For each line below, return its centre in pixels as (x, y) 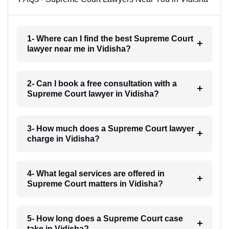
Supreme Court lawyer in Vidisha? (93, 94)
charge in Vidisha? (63, 139)
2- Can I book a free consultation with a (102, 84)
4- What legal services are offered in (96, 174)
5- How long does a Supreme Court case (105, 219)
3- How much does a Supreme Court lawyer (110, 129)
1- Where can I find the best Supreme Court (110, 39)
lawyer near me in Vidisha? (79, 49)
